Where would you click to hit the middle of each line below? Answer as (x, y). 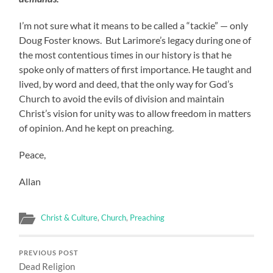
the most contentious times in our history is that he (126, 54)
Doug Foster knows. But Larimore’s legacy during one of (135, 40)
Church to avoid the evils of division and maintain (122, 98)
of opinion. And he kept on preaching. (97, 127)
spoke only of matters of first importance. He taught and (136, 69)
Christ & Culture (69, 217)
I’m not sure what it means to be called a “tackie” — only (134, 25)
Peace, (33, 154)
